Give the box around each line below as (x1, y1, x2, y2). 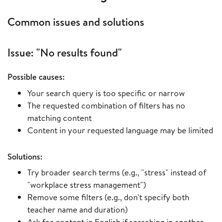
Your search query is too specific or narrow (27, 87, 185, 99)
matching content (27, 111, 92, 123)
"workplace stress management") (27, 178, 146, 190)
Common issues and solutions (7, 14, 144, 30)
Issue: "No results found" (7, 45, 122, 60)
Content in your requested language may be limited (27, 124, 213, 136)
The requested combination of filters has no (27, 99, 185, 111)
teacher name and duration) (27, 203, 128, 215)
